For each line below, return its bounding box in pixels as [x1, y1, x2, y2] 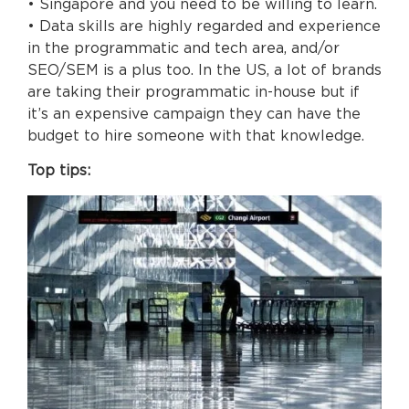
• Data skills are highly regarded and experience [27, 18, 381, 34]
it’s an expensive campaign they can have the [27, 106, 361, 121]
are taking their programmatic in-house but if [27, 84, 360, 100]
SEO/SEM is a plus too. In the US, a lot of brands [27, 62, 382, 78]
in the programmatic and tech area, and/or [27, 40, 340, 56]
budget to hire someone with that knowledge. [27, 128, 364, 143]
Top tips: [27, 163, 90, 179]
